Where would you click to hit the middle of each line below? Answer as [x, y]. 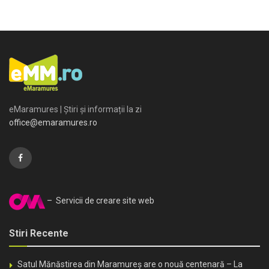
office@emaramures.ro [53, 122]
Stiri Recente [39, 233]
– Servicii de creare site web [100, 201]
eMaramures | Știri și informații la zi [75, 109]
